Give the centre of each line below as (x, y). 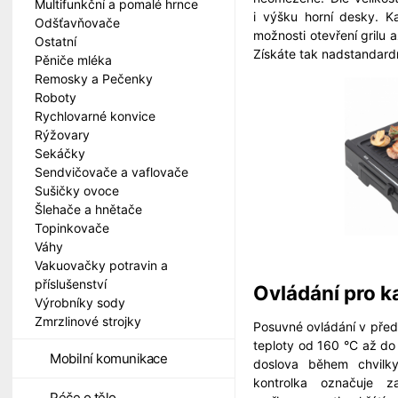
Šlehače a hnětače (88, 209)
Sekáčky (60, 153)
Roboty (56, 97)
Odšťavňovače (77, 23)
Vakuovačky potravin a (101, 265)
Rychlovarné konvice (95, 116)
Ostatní (56, 41)
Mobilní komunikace (108, 358)
